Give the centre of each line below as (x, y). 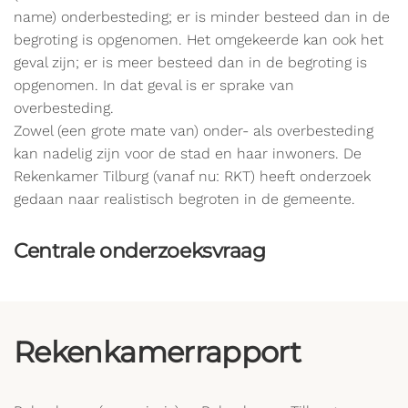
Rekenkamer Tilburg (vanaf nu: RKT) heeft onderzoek (192, 176)
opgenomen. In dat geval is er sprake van (154, 85)
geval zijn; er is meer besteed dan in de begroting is (190, 62)
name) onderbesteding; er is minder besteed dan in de (202, 17)
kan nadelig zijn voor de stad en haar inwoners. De (188, 153)
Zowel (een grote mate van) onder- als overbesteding (194, 131)
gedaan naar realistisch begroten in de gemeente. (184, 199)
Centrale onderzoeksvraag (140, 251)
